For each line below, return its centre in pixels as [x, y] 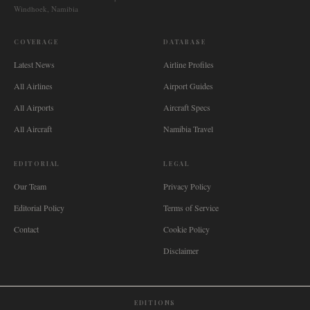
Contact [26, 229]
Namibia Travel [188, 129]
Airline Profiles [189, 64]
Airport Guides [188, 86]
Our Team [30, 186]
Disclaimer [181, 250]
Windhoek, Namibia [46, 9]
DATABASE [185, 42]
